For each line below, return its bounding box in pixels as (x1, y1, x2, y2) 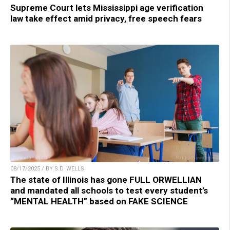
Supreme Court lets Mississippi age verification (10, 2, 203, 13)
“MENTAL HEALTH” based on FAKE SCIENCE (10, 196, 188, 206)
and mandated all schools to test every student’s (10, 185, 208, 196)
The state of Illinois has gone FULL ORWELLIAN (10, 174, 202, 185)
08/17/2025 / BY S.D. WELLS (10, 165, 84, 172)
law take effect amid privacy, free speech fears (10, 13, 202, 24)
